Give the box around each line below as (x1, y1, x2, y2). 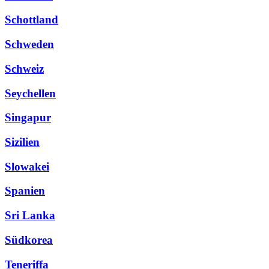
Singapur (5, 111, 51, 124)
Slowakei (5, 160, 49, 173)
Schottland (5, 13, 58, 26)
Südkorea (5, 233, 53, 246)
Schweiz (5, 62, 44, 75)
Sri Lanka (5, 209, 55, 222)
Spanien (5, 184, 45, 198)
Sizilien (5, 136, 40, 148)
